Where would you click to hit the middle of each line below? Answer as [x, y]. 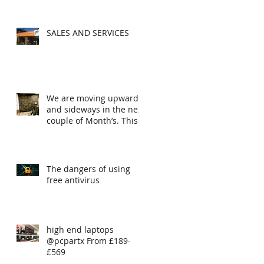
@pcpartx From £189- [89, 240]
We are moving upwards [95, 98]
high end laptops [80, 229]
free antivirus [73, 180]
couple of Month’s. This [92, 120]
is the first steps [78, 131]
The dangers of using [88, 169]
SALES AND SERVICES [88, 32]
